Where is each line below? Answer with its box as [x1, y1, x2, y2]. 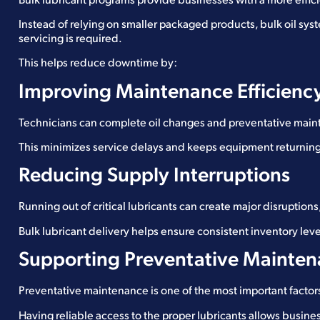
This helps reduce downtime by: [19, 58, 177, 70]
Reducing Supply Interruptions [19, 166, 290, 187]
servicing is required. [19, 33, 122, 45]
